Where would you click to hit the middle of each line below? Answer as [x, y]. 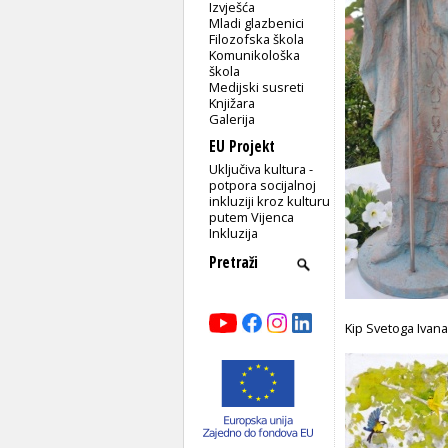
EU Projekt [242, 146]
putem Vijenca [252, 216]
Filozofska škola [257, 38]
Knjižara [232, 102]
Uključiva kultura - [261, 168]
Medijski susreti [257, 86]
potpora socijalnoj [263, 184]
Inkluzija [234, 232]
